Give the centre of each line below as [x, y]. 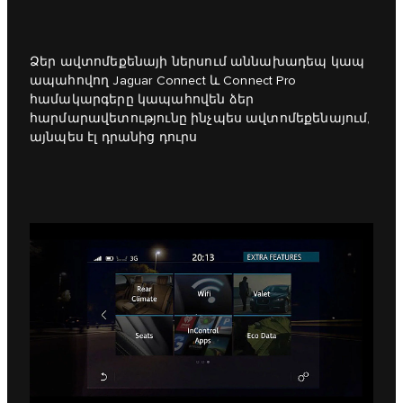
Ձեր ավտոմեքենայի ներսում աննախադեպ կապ [197, 62]
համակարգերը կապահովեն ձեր [142, 99]
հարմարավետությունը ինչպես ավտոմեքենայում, [200, 118]
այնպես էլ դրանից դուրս [114, 137]
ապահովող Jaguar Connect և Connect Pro [163, 81]
